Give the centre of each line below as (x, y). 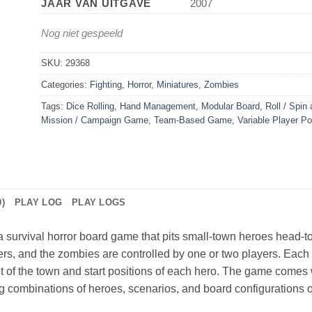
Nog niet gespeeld (82, 33)
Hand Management (158, 106)
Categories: (65, 84)
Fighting (106, 84)
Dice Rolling (90, 106)
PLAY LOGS (99, 202)
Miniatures (178, 84)
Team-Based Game (193, 120)
